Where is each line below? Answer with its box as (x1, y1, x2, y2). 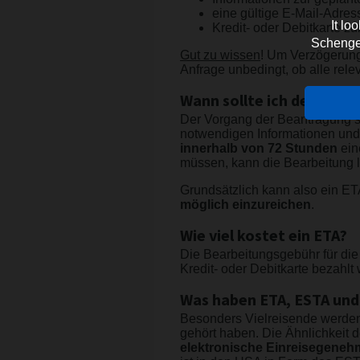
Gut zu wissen (180, 48, 260, 63)
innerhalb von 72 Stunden (180, 141, 337, 156)
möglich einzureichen (180, 198, 311, 212)
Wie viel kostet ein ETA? (180, 225, 347, 248)
